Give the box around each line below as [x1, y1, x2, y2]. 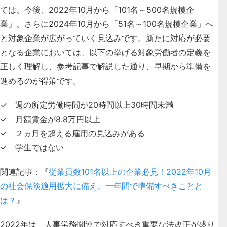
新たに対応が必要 [146, 32, 211, 43]
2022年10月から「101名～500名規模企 [49, 4, 194, 15]
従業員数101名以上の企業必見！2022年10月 [49, 166, 211, 177]
